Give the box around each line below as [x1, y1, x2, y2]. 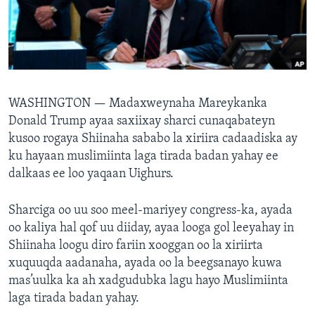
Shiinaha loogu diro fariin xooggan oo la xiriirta [8, 239, 263, 253]
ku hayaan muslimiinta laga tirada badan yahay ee [8, 150, 278, 164]
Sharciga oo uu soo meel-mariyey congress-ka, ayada [8, 204, 292, 218]
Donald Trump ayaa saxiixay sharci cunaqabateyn [8, 115, 275, 129]
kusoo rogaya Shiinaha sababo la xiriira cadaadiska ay [8, 132, 297, 146]
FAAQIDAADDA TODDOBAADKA [25, 8, 171, 19]
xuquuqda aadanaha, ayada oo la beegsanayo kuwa [8, 257, 282, 271]
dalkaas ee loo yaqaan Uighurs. [8, 167, 174, 181]
